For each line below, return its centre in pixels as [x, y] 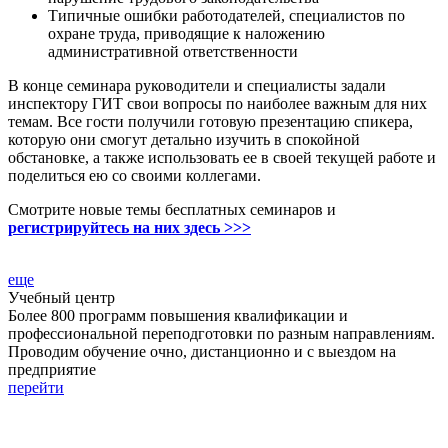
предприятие [52, 370]
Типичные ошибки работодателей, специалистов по [226, 16]
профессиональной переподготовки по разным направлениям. [221, 334]
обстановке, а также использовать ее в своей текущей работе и [222, 158]
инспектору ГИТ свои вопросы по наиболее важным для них [217, 104]
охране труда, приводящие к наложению [186, 34]
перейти [36, 388]
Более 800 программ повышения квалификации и [178, 316]
